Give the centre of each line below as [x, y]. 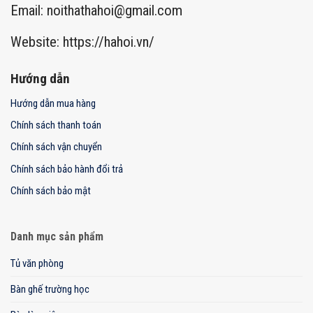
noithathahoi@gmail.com [115, 10]
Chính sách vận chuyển [56, 147]
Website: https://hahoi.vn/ [82, 42]
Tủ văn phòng [37, 263]
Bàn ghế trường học [50, 289]
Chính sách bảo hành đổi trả [67, 169]
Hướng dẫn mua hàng [53, 103]
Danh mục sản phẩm [57, 236]
